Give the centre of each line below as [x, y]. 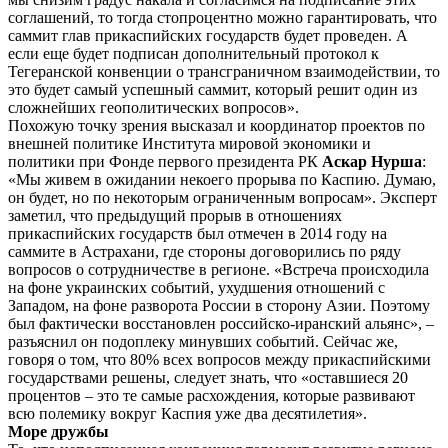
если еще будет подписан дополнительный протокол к [193, 53]
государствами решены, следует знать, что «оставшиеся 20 [208, 377]
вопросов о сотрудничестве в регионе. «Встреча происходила [218, 269]
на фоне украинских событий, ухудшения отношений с [196, 287]
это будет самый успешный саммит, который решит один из [212, 89]
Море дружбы [58, 431]
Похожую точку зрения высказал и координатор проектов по [216, 125]
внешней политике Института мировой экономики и [189, 143]
